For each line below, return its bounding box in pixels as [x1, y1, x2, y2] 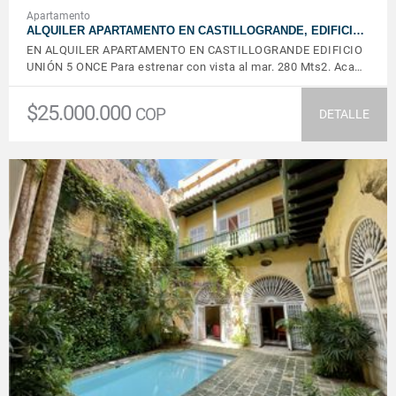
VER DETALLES [161, 277, 235, 289]
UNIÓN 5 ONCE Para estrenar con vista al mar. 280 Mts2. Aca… [27, 60, 363, 73]
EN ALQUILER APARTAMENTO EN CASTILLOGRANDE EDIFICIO [27, 43, 362, 57]
